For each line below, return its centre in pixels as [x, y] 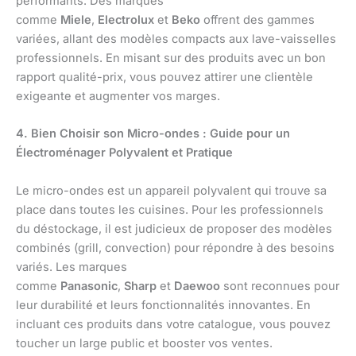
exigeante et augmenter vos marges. [118, 97]
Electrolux [126, 20]
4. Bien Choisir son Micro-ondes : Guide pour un [153, 134]
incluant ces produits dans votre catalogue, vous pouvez [173, 324]
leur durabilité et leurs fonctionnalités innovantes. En [163, 305]
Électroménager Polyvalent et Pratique [124, 153]
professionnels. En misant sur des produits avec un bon [171, 58]
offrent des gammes [257, 20]
